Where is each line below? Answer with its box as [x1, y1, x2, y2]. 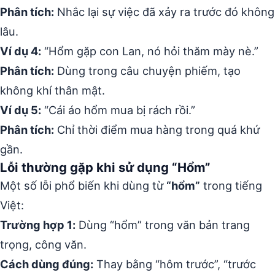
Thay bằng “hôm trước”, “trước [93, 257, 256, 271]
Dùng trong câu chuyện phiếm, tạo [54, 64, 241, 77]
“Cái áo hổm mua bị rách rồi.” [41, 103, 195, 117]
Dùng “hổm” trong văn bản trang [76, 218, 250, 231]
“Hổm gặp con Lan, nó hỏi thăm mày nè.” [41, 44, 258, 58]
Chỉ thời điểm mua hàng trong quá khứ [54, 123, 260, 136]
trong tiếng [200, 179, 262, 192]
